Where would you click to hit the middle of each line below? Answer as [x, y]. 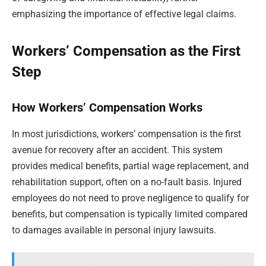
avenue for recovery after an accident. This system [117, 150]
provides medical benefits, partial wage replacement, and [130, 166]
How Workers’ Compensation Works [107, 108]
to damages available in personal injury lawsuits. [114, 230]
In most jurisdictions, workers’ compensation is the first [126, 134]
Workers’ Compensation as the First [126, 51]
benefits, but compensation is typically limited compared [130, 214]
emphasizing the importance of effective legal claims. [124, 14]
